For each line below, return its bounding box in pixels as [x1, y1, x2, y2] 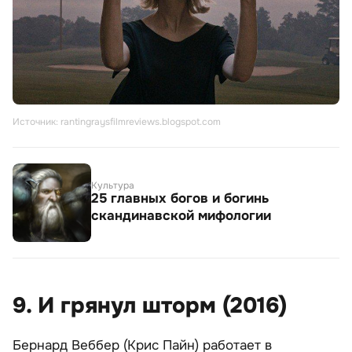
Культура [91, 179, 134, 192]
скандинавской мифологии [91, 207, 271, 225]
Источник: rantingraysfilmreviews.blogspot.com [13, 115, 221, 129]
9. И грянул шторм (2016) [13, 291, 287, 321]
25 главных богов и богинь [91, 190, 269, 207]
